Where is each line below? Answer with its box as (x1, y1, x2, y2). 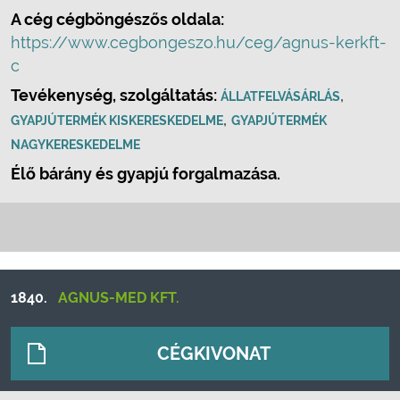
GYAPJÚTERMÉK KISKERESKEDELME (11, 113, 223, 128)
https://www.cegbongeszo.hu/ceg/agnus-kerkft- (11, 33, 387, 52)
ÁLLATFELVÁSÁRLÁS (221, 89, 340, 104)
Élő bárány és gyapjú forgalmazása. (11, 164, 280, 183)
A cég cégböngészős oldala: (11, 10, 224, 29)
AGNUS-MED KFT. (58, 289, 179, 306)
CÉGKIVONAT (157, 343, 271, 364)
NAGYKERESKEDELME (11, 137, 140, 152)
